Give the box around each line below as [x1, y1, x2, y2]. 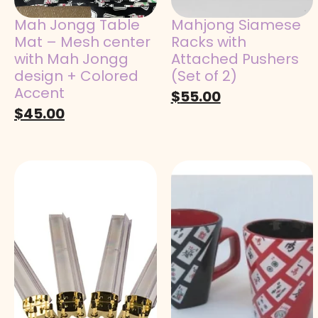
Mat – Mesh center [14, 32, 150, 53]
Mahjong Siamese [170, 15, 301, 35]
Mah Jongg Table [14, 15, 140, 35]
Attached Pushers [170, 49, 299, 70]
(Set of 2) [170, 66, 237, 87]
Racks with [170, 32, 246, 53]
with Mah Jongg [14, 49, 128, 70]
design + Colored [14, 66, 138, 87]
